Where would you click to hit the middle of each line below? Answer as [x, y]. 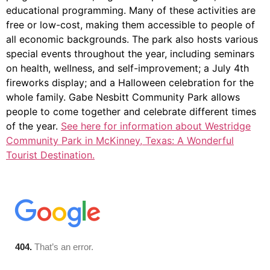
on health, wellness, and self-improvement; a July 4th [127, 68]
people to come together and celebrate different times [131, 112]
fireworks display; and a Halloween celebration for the [130, 83]
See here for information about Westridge [156, 126]
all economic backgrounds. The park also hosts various [132, 39]
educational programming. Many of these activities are [131, 11]
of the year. [33, 126]
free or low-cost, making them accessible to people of [130, 25]
